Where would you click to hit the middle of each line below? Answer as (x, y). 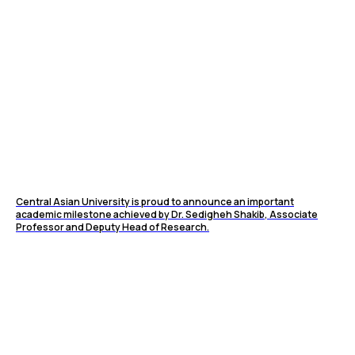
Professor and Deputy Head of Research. (113, 227)
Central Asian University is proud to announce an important (155, 202)
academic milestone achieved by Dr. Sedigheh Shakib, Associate (167, 215)
